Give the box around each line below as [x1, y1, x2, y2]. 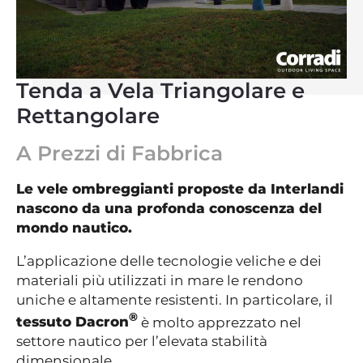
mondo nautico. [16, 219, 132, 236]
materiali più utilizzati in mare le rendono [16, 271, 303, 288]
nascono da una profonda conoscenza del [16, 199, 322, 216]
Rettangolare [16, 102, 160, 129]
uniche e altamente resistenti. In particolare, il [16, 291, 333, 308]
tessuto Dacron [16, 314, 129, 331]
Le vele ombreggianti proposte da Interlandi [16, 180, 344, 197]
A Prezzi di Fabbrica [16, 140, 223, 165]
